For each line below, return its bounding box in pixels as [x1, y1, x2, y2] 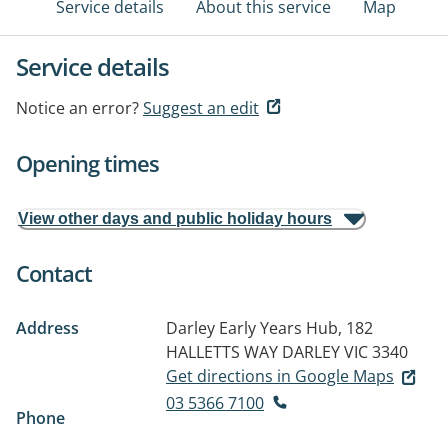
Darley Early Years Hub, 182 [166, 317, 373, 339]
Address [16, 317, 79, 339]
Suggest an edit [143, 97, 259, 119]
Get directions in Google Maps [166, 365, 394, 387]
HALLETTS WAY [166, 341, 278, 363]
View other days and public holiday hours [18, 210, 332, 227]
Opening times [16, 148, 159, 178]
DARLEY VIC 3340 [282, 341, 408, 363]
